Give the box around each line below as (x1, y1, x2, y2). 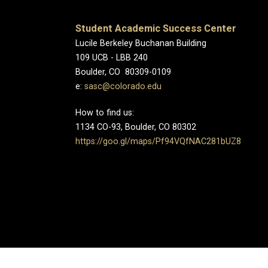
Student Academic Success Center (75, 23, 236, 34)
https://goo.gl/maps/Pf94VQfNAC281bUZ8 (75, 136, 241, 147)
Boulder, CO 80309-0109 (75, 67, 171, 77)
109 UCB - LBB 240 (75, 53, 148, 63)
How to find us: (75, 108, 134, 118)
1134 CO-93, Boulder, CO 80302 (75, 122, 196, 132)
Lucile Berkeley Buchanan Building (75, 38, 206, 48)
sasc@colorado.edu (84, 81, 162, 92)
